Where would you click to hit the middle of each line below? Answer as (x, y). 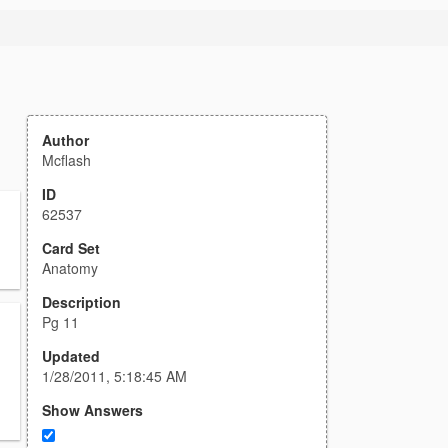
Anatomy (70, 268)
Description (81, 302)
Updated (71, 356)
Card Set (71, 248)
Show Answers (92, 410)
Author (65, 140)
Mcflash (66, 160)
